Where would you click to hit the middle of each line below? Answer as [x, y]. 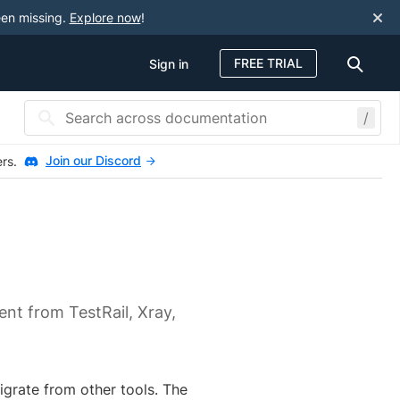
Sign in [169, 63]
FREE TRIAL [268, 62]
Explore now [105, 17]
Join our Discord [93, 160]
